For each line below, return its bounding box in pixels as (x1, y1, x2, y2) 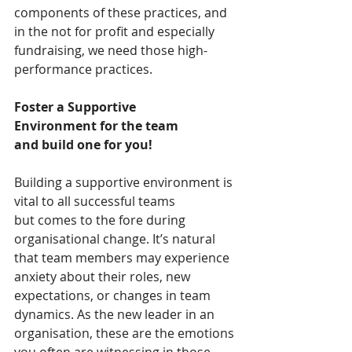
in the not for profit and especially (14, 23, 218, 41)
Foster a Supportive (14, 98, 139, 116)
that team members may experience (14, 249, 233, 267)
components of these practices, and (14, 4, 230, 22)
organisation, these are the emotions (14, 324, 237, 343)
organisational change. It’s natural (14, 230, 218, 248)
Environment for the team (14, 117, 181, 135)
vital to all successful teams (14, 192, 178, 211)
